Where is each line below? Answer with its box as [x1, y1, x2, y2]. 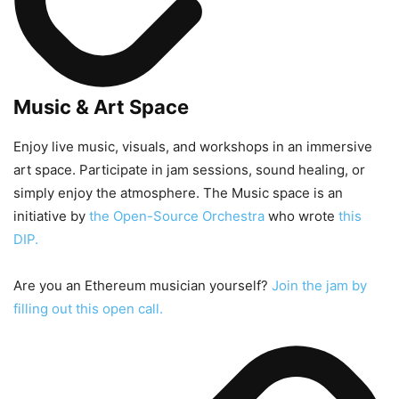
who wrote [265, 208, 338, 225]
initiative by [13, 208, 89, 225]
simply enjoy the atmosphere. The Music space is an [13, 184, 343, 202]
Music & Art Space [13, 95, 189, 119]
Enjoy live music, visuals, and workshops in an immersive [13, 138, 372, 156]
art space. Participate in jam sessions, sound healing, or [13, 161, 365, 179]
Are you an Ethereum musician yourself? [13, 277, 272, 295]
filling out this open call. [13, 300, 163, 318]
